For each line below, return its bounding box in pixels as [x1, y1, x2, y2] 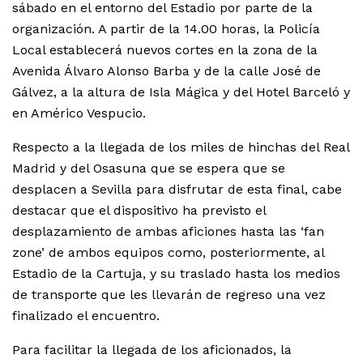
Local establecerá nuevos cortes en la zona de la [12, 41, 318, 58]
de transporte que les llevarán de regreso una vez [12, 286, 326, 302]
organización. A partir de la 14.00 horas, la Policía [12, 20, 320, 36]
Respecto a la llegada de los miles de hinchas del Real [12, 139, 349, 155]
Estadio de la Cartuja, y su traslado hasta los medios [12, 265, 340, 281]
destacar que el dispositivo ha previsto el [12, 202, 266, 218]
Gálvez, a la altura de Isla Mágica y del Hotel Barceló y [12, 83, 350, 100]
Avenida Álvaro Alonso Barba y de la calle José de [12, 62, 321, 79]
